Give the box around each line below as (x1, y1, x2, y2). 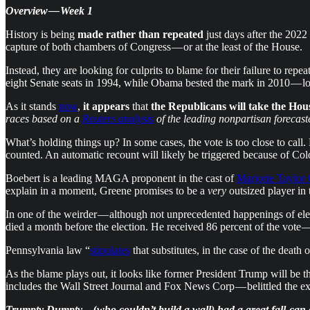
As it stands (6, 100, 59, 112)
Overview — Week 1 (6, 4, 93, 17)
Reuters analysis (82, 112, 154, 125)
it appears (83, 100, 129, 112)
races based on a (6, 112, 82, 125)
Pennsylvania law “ (6, 244, 90, 256)
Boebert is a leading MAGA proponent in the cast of (6, 172, 237, 184)
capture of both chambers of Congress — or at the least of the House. (6, 40, 302, 53)
